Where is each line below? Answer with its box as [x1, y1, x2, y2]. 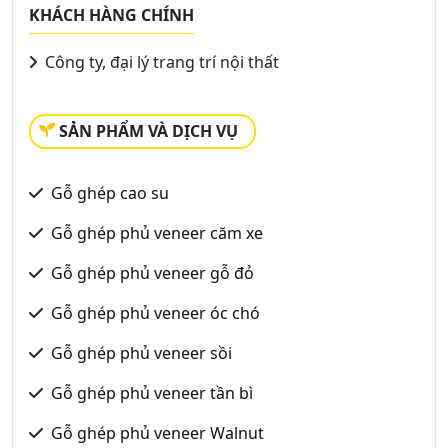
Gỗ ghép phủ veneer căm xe [51, 222, 263, 244]
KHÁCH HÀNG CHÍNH [29, 4, 194, 26]
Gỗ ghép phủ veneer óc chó [51, 302, 260, 324]
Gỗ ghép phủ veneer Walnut [51, 422, 264, 444]
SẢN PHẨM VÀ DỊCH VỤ [59, 120, 238, 142]
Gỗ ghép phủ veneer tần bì [51, 382, 253, 404]
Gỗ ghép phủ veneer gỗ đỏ [51, 262, 254, 284]
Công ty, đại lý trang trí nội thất [41, 51, 279, 73]
